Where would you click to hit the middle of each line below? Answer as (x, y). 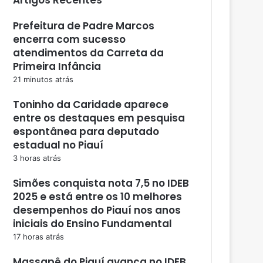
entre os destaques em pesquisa (99, 118)
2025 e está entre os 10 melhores (97, 196)
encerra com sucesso (69, 39)
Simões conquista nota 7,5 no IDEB (101, 183)
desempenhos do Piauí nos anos (97, 210)
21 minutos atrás (43, 79)
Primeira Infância (57, 66)
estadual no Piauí (58, 145)
